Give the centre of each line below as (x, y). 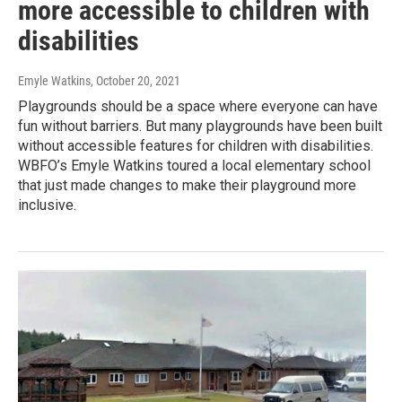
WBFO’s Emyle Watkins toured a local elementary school (194, 165)
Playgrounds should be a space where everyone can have (198, 106)
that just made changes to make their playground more (187, 185)
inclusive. (47, 205)
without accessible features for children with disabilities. (196, 145)
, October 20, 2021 (135, 80)
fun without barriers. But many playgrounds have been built (200, 126)
